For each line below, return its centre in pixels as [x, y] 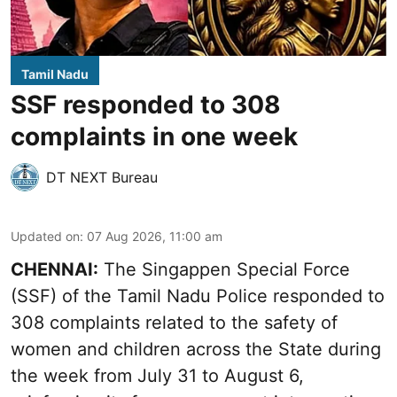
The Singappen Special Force [224, 270]
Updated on [45, 237]
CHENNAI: [54, 270]
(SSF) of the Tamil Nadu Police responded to [198, 296]
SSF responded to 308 [146, 105]
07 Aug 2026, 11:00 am [155, 237]
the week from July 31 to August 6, [157, 376]
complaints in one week [154, 137]
